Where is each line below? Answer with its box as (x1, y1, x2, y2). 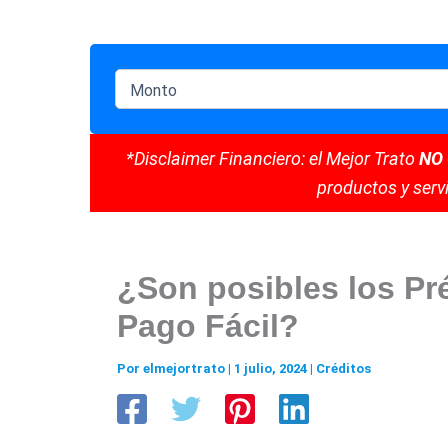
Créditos (316, 360, 371, 376)
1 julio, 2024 (234, 360, 310, 376)
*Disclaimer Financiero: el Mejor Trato (125, 147, 419, 169)
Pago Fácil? (117, 307, 299, 344)
